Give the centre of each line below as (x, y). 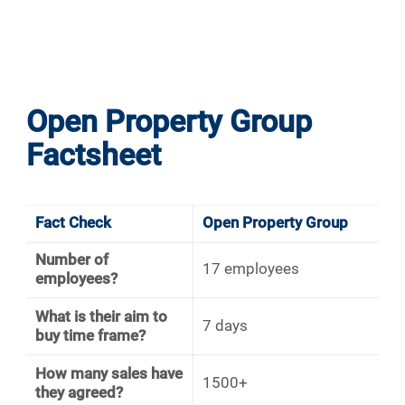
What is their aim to (101, 317)
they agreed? (79, 393)
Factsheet (94, 155)
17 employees (251, 269)
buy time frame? (90, 336)
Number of (72, 260)
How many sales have (109, 374)
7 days (227, 326)
